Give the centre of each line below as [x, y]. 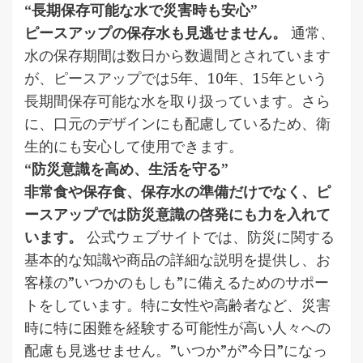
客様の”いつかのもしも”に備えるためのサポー [177, 282]
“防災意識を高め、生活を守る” [126, 168]
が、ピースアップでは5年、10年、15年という [176, 77]
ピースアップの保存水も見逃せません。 [156, 32]
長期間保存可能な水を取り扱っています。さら [177, 100]
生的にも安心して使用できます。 [134, 145]
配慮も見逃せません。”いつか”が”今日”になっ [176, 350]
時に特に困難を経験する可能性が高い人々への [177, 327]
